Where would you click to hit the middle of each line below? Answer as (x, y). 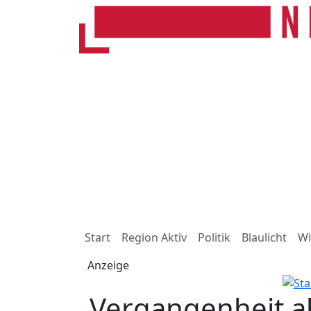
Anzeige (108, 265)
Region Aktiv (154, 237)
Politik (214, 237)
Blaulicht (264, 237)
